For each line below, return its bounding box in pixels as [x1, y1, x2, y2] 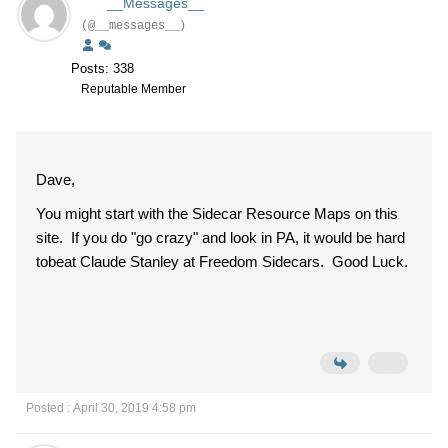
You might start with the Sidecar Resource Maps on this [36, 205, 398, 222]
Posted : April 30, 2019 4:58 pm [26, 401, 196, 415]
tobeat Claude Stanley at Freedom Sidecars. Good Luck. [36, 253, 408, 270]
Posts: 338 [71, 61, 134, 76]
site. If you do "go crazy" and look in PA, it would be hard [36, 229, 405, 246]
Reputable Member [81, 82, 186, 96]
